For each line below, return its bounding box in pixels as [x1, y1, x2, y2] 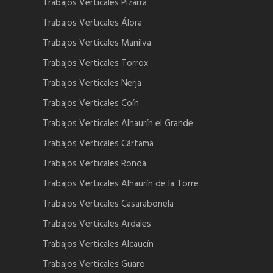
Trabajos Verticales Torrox [43, 56, 148, 71]
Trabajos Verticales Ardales [43, 217, 151, 232]
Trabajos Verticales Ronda [43, 157, 146, 172]
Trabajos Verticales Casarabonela [43, 197, 174, 212]
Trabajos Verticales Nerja [43, 76, 141, 91]
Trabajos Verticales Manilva [43, 36, 151, 51]
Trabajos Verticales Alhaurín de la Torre [43, 177, 199, 192]
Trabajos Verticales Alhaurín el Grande [43, 116, 193, 132]
